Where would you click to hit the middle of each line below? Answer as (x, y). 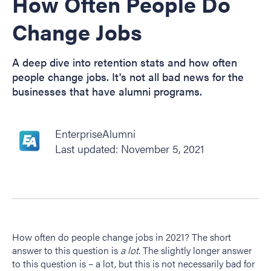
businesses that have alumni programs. (107, 91)
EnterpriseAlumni (95, 134)
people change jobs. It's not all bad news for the (128, 76)
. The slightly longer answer (195, 250)
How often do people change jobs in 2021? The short (122, 237)
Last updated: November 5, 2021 (129, 149)
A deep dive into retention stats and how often (125, 62)
